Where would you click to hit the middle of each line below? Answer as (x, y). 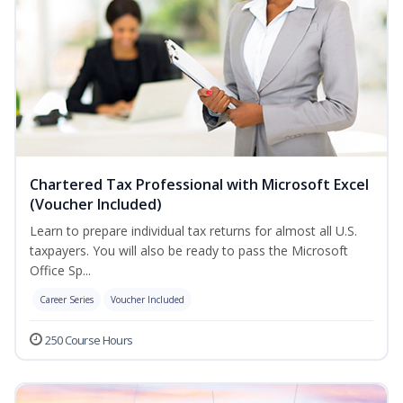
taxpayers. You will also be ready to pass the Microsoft (189, 251)
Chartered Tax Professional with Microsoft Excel (199, 185)
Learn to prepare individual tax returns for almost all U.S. (193, 231)
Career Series (67, 300)
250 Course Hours (89, 340)
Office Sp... (60, 271)
